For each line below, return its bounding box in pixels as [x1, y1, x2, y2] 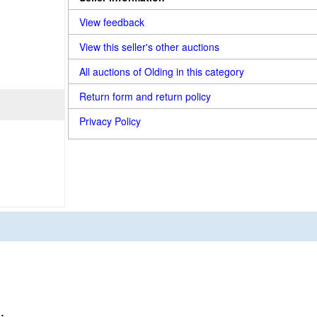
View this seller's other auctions [79, 40, 219, 54]
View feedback [79, 15, 144, 29]
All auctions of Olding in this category [79, 64, 244, 79]
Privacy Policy [79, 114, 141, 128]
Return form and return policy [79, 89, 211, 103]
